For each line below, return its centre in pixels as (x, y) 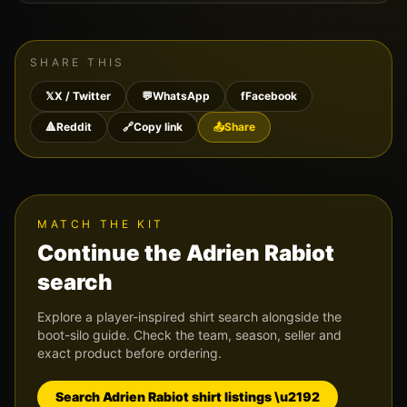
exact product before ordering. (129, 353)
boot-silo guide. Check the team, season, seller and (189, 335)
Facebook (271, 96)
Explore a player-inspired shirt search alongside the (189, 317)
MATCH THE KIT (101, 224)
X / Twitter (83, 96)
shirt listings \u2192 (254, 397)
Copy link (158, 127)
